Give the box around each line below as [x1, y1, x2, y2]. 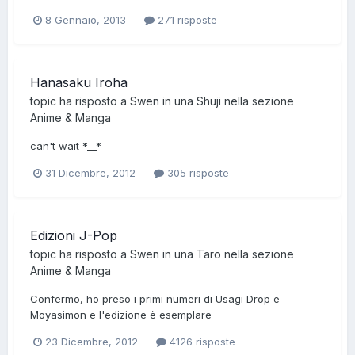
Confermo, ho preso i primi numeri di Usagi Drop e [30, 292, 280, 306]
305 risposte [164, 166, 229, 180]
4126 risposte [166, 335, 235, 349]
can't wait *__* [30, 139, 101, 152]
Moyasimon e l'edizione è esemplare [30, 308, 212, 322]
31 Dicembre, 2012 [45, 166, 136, 180]
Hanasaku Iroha [30, 74, 128, 90]
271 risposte [155, 13, 217, 26]
